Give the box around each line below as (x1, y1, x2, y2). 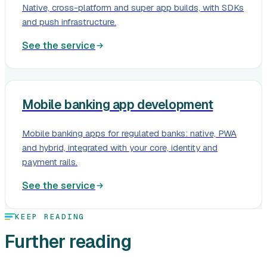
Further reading (5, 230, 131, 254)
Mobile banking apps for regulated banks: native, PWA (22, 128, 237, 139)
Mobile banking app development (22, 97, 213, 113)
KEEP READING (15, 211, 85, 222)
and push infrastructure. (22, 16, 116, 28)
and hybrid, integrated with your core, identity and (22, 142, 218, 154)
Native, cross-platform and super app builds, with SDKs (22, 2, 244, 14)
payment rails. (22, 156, 77, 168)
